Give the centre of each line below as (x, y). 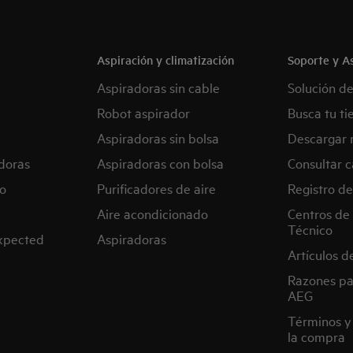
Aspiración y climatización (166, 59)
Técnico (310, 229)
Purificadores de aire (157, 188)
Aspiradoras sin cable (159, 87)
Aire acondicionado (153, 213)
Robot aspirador (144, 112)
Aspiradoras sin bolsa (158, 137)
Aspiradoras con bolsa (161, 163)
